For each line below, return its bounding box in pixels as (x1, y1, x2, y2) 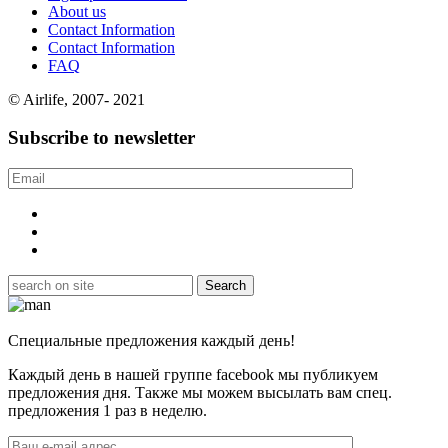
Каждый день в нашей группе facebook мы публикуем (8, 366, 378, 384)
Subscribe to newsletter (8, 127, 195, 149)
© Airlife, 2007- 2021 (8, 90, 145, 108)
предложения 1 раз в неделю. (8, 402, 207, 420)
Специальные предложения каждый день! (8, 332, 295, 350)
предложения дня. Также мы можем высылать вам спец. (8, 384, 392, 402)
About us (48, 2, 106, 20)
